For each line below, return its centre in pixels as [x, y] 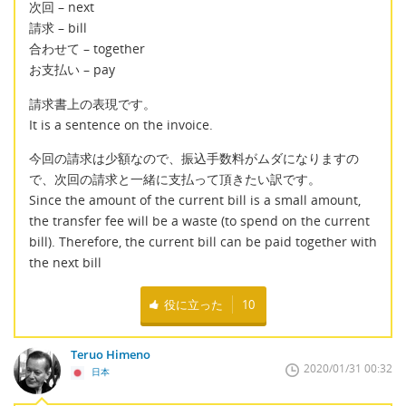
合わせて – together [87, 49]
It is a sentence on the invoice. [121, 124]
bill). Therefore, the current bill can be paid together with [203, 242]
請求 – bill [58, 28]
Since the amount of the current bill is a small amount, [195, 200]
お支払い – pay [72, 70]
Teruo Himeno [110, 354]
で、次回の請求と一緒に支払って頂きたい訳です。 [175, 179]
